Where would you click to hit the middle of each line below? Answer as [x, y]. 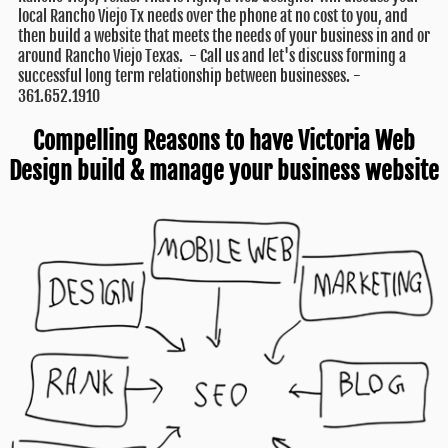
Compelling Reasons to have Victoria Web [223, 141]
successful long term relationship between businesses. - [189, 76]
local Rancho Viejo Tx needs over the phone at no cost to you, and [212, 16]
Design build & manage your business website [223, 171]
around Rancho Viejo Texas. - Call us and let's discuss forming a [211, 56]
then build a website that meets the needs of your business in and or [223, 36]
